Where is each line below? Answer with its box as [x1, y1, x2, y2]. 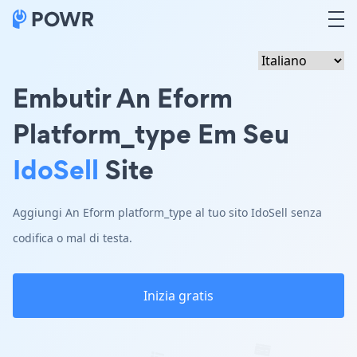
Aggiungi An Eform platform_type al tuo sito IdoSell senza [13, 205, 322, 220]
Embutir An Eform [13, 79, 233, 116]
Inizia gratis [143, 287, 214, 304]
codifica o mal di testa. [13, 230, 132, 245]
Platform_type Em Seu [13, 115, 289, 152]
